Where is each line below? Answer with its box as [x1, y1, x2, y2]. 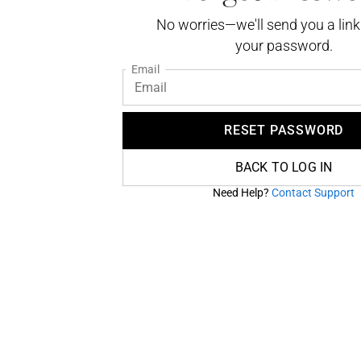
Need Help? [213, 186, 272, 199]
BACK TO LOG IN [234, 160, 333, 175]
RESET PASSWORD [223, 122, 344, 138]
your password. [234, 37, 333, 54]
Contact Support [272, 186, 355, 199]
